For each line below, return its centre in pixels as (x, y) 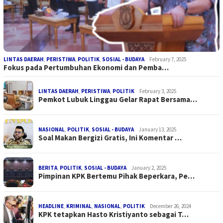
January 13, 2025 (158, 130)
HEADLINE (51, 206)
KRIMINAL (79, 206)
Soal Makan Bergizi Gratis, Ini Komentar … (110, 138)
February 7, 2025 (168, 59)
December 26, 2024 (170, 206)
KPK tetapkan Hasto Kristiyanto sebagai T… (113, 215)
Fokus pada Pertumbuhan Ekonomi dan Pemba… (86, 68)
